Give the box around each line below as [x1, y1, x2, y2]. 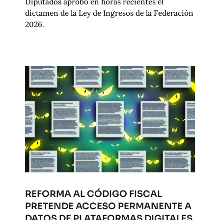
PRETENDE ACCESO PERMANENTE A [25, 200, 192, 212]
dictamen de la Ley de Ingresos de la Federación [25, 8, 193, 18]
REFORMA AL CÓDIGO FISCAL [25, 188, 162, 199]
